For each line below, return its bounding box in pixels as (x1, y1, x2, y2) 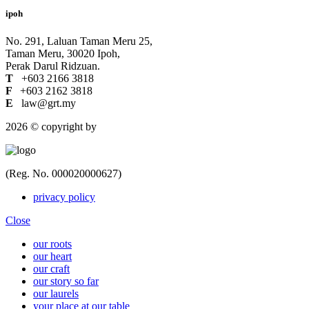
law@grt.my (16, 97, 76, 109)
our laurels (33, 287, 79, 299)
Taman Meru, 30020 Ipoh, (6, 47, 120, 59)
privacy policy (33, 190, 95, 203)
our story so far (33, 275, 99, 287)
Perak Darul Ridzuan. (6, 59, 100, 72)
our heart (33, 250, 72, 262)
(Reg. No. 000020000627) (6, 167, 121, 179)
